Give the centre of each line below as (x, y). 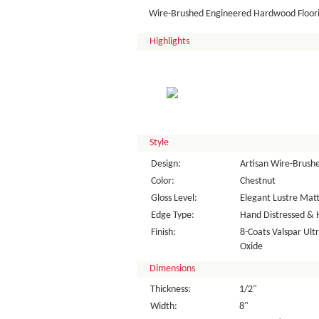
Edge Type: (172, 215)
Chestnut (257, 181)
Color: (162, 181)
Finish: (163, 232)
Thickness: (171, 289)
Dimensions (172, 269)
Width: (164, 307)
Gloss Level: (174, 198)
